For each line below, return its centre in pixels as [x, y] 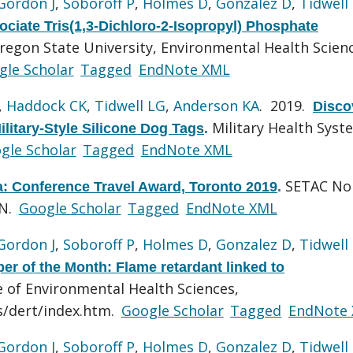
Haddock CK [46, 105]
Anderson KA [216, 105]
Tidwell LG [130, 105]
